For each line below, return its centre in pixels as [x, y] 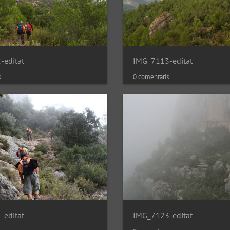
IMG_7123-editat [163, 215]
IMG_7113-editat [163, 60]
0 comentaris [151, 76]
